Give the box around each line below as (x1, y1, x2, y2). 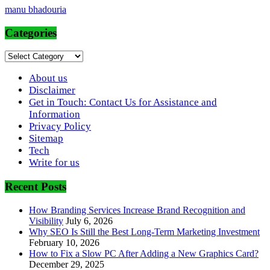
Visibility (29, 215, 63, 226)
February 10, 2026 (29, 237, 99, 248)
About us (29, 72, 67, 84)
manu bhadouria (5, 4, 66, 14)
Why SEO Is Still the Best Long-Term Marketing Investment (29, 226, 260, 237)
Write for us (29, 157, 80, 169)
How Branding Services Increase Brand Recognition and (29, 204, 245, 215)
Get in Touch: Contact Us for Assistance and (29, 96, 217, 108)
